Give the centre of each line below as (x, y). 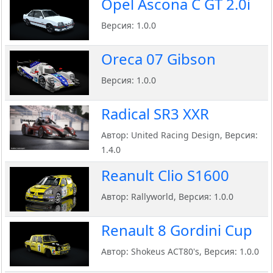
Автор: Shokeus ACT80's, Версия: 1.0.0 (180, 252)
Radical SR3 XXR (155, 114)
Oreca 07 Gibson (158, 59)
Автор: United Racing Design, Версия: (179, 135)
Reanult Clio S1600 (165, 175)
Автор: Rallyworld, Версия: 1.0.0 (167, 197)
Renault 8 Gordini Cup (177, 230)
